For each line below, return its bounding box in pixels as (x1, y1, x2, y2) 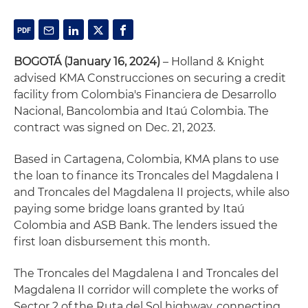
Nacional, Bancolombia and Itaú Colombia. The (14, 104, 269, 118)
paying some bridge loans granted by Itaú (14, 202, 245, 215)
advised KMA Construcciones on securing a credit (14, 71, 286, 85)
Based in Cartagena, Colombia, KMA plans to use (14, 153, 279, 166)
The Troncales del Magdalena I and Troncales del (14, 267, 278, 280)
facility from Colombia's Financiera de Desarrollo (14, 88, 276, 101)
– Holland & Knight (160, 55, 265, 68)
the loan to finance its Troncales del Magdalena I (14, 169, 279, 182)
